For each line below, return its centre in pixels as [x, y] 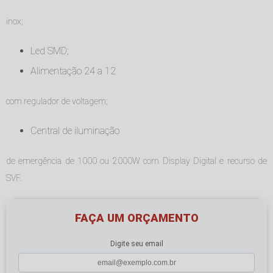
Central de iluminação [78, 131]
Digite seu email [136, 244]
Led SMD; [52, 51]
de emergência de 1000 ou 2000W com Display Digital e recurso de [136, 161]
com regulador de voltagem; [57, 101]
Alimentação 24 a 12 [76, 71]
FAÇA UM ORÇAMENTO [136, 218]
